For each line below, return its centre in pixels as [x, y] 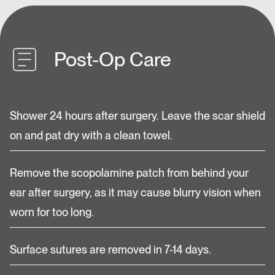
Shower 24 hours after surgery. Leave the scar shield [137, 116]
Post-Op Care [113, 59]
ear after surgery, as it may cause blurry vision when [135, 192]
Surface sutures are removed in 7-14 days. [113, 250]
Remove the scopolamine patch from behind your [129, 173]
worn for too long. [52, 212]
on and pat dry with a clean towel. [92, 135]
